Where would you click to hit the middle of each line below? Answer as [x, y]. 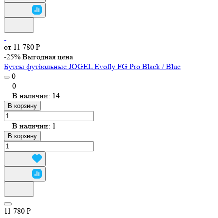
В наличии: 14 [36, 95]
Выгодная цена [48, 56]
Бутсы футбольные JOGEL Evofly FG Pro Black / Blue [92, 66]
